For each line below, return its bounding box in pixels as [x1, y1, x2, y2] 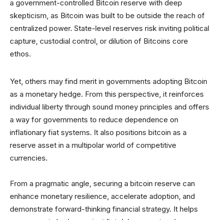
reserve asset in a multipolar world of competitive [10, 140, 176, 150]
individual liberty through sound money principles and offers [10, 102, 209, 111]
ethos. [10, 49, 31, 58]
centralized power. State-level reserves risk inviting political [10, 24, 209, 33]
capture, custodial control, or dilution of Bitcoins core [10, 36, 188, 46]
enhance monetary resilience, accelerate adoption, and [10, 192, 195, 201]
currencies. [10, 153, 48, 163]
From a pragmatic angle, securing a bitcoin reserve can [10, 179, 195, 188]
